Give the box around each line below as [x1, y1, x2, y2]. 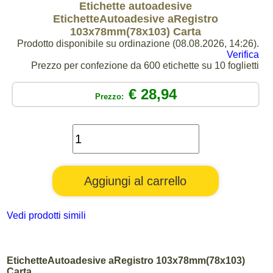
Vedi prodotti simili [7, 210, 86, 221]
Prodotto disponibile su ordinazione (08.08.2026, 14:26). [17, 38, 259, 49]
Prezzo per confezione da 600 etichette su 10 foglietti [31, 60, 259, 71]
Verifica [227, 49, 259, 60]
